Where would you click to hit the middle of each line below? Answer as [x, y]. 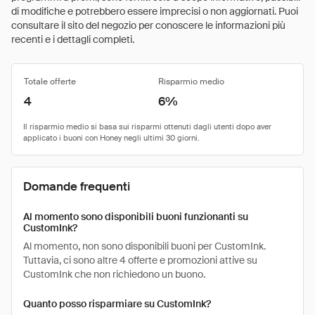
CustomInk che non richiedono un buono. [114, 274]
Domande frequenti [77, 186]
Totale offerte [50, 82]
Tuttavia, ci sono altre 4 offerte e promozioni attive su [140, 260]
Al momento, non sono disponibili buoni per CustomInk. [144, 246]
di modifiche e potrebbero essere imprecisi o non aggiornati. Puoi [155, 11]
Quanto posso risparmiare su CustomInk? [117, 304]
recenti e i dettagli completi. [73, 39]
